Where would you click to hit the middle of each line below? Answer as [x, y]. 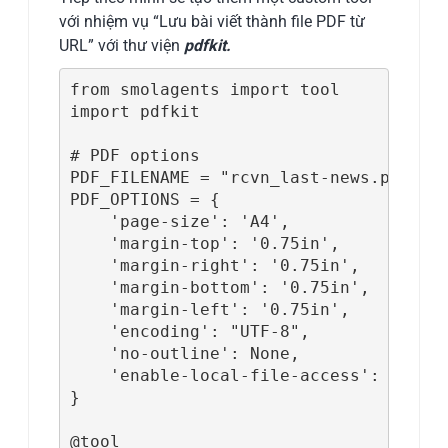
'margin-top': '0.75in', [204, 243]
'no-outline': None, [184, 353]
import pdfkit [134, 111]
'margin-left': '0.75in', [209, 309]
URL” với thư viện [122, 46]
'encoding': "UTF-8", [189, 331]
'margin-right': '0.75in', [214, 265]
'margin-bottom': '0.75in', [219, 287]
